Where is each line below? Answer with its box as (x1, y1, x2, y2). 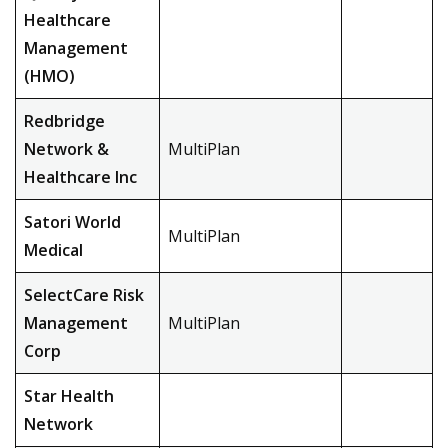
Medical (24, 239, 83, 261)
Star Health (24, 385, 114, 407)
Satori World (24, 211, 121, 233)
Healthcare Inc (24, 166, 137, 188)
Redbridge (24, 110, 105, 132)
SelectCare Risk (24, 284, 144, 306)
